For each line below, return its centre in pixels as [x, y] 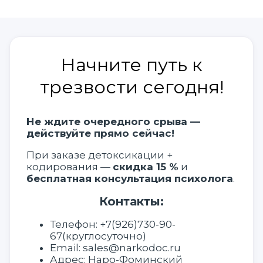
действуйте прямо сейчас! [100, 133]
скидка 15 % [146, 166]
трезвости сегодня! [131, 87]
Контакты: [131, 201]
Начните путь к [131, 64]
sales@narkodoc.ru [132, 247]
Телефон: [75, 224]
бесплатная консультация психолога [130, 178]
